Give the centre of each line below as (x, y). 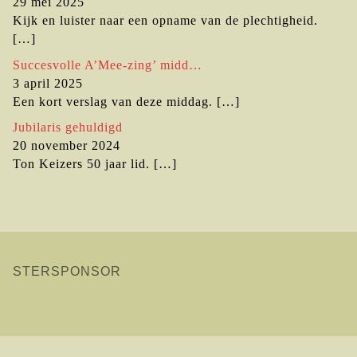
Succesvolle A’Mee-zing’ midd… (108, 65)
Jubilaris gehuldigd (68, 127)
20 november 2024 (67, 146)
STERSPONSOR (67, 272)
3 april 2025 (48, 83)
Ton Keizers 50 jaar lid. (81, 164)
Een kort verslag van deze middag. (113, 101)
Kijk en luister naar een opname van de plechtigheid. (165, 21)
